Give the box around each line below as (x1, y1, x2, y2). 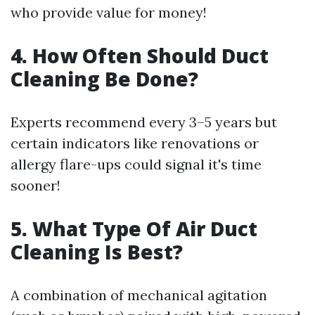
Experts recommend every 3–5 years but (11, 113, 277, 131)
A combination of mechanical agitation (11, 286, 267, 304)
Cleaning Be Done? (11, 65, 198, 93)
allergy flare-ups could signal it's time (11, 155, 262, 174)
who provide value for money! (11, 4, 207, 22)
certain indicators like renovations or (11, 134, 259, 153)
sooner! (11, 176, 60, 195)
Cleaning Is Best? (11, 238, 183, 266)
